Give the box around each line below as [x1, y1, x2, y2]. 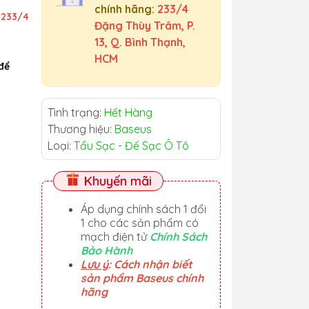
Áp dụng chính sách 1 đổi [81, 202, 206, 216]
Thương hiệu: [48, 122, 114, 136]
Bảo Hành [81, 243, 132, 257]
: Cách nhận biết [108, 257, 192, 271]
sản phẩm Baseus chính [81, 271, 203, 285]
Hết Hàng [104, 106, 152, 119]
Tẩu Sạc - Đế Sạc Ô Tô [74, 139, 189, 152]
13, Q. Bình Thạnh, [94, 35, 186, 49]
